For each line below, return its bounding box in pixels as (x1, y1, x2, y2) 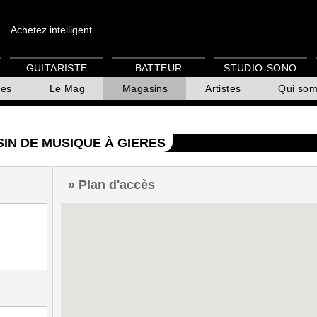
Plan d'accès (79, 177, 155, 192)
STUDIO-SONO (224, 62, 297, 74)
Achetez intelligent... (11, 24, 100, 35)
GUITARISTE (25, 62, 88, 74)
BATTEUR (134, 62, 183, 74)
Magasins (122, 83, 168, 95)
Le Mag (49, 83, 86, 95)
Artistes (205, 83, 241, 95)
